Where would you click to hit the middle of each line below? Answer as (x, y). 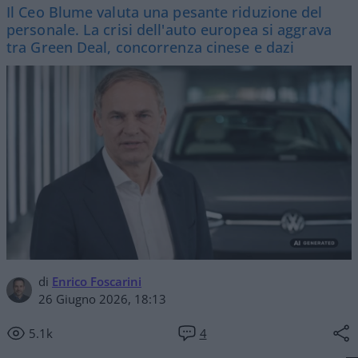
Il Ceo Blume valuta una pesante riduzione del (165, 12)
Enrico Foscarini (97, 281)
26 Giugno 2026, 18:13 (102, 298)
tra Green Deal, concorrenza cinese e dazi (151, 47)
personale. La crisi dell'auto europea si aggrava (169, 30)
